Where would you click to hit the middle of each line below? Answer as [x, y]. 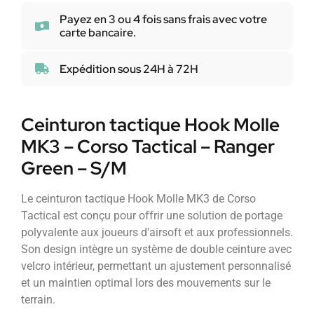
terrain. [38, 300]
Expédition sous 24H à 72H [129, 69]
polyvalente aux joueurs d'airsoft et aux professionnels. [157, 233]
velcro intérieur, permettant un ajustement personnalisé [156, 266]
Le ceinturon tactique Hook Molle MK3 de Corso [138, 199]
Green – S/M [74, 169]
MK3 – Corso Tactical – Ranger [148, 147]
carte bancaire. [98, 33]
